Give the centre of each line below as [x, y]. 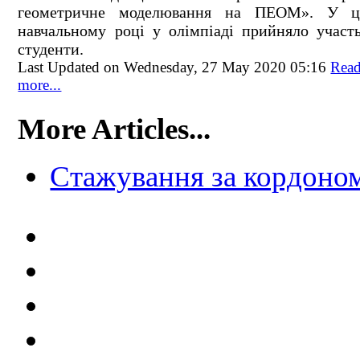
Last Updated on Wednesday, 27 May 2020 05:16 [174, 67]
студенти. [51, 49]
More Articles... [115, 129]
